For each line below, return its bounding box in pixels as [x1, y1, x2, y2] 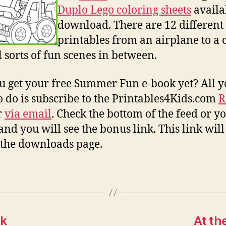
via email [5, 107, 51, 121]
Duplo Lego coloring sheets [58, 3, 191, 17]
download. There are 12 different [58, 18, 223, 32]
